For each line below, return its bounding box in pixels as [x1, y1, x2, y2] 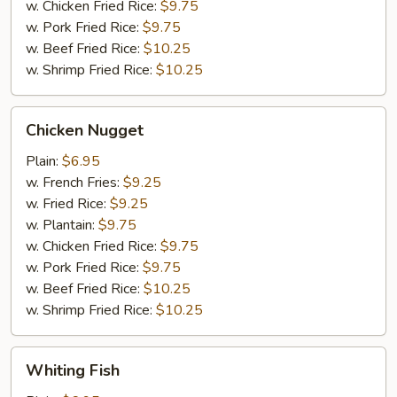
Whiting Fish [26, 360, 120, 381]
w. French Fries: [26, 173, 123, 192]
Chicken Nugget [26, 120, 144, 141]
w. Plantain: [26, 215, 98, 235]
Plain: [26, 152, 62, 171]
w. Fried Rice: [26, 194, 110, 214]
